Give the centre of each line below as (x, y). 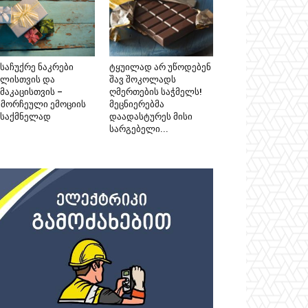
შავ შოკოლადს (142, 79)
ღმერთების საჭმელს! (155, 91)
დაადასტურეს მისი (151, 116)
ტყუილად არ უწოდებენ (160, 67)
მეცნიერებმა (136, 104)
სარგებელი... (139, 129)
